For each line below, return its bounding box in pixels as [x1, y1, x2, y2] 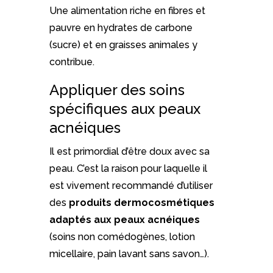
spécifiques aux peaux [49, 100, 200, 118]
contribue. [49, 56, 94, 68]
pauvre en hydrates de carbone [49, 22, 193, 34]
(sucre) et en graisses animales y [49, 39, 197, 51]
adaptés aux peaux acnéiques [49, 214, 200, 226]
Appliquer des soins [49, 81, 185, 99]
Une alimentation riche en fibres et [49, 5, 205, 17]
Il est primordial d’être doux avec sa [49, 146, 210, 158]
